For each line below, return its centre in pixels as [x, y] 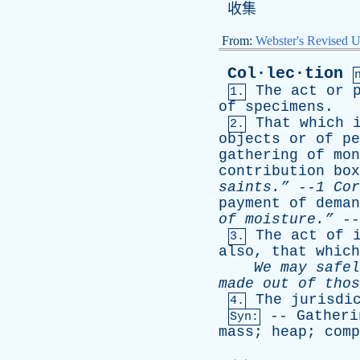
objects [250, 139]
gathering [258, 155]
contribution [272, 171]
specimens [285, 107]
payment [250, 203]
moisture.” [285, 219]
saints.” [254, 187]
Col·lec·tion [285, 74]
